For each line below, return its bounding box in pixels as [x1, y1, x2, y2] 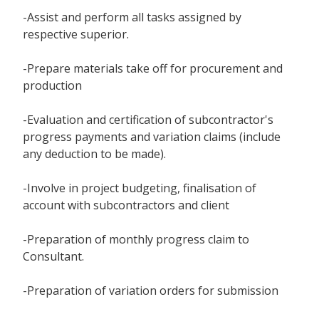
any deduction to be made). [23, 146, 166, 162]
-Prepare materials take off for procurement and [23, 61, 283, 77]
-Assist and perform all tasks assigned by [23, 9, 241, 26]
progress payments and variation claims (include [23, 129, 281, 145]
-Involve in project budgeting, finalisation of [23, 180, 256, 197]
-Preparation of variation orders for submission [23, 283, 278, 299]
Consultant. [23, 249, 84, 265]
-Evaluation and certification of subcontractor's [23, 112, 273, 128]
